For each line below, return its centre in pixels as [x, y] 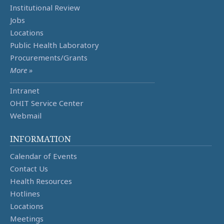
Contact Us [29, 169]
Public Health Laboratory [54, 45]
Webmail [26, 116]
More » [21, 70]
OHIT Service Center [47, 103]
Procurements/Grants [49, 58]
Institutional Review [45, 8]
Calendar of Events [43, 156]
